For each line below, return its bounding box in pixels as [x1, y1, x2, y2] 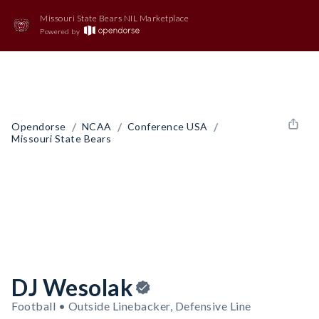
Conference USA [127, 120, 208, 132]
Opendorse [11, 120, 66, 132]
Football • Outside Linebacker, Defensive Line [11, 299, 251, 313]
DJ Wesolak [11, 273, 133, 301]
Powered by [40, 27, 80, 36]
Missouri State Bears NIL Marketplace [40, 13, 189, 23]
